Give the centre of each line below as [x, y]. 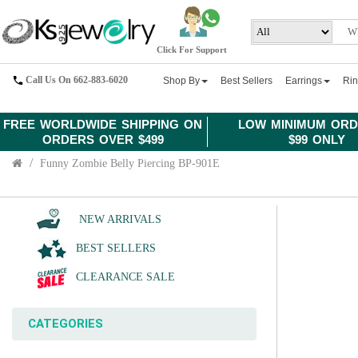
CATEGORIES [66, 324]
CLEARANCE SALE [125, 277]
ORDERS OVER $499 [103, 139]
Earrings [304, 81]
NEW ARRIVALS [119, 219]
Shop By [182, 81]
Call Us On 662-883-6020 [77, 80]
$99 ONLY [317, 139]
